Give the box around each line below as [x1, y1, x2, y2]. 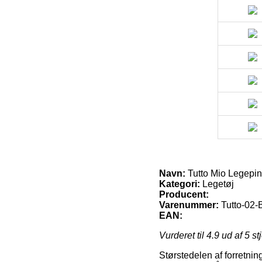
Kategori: [159, 178, 200, 189]
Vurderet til [159, 230, 206, 240]
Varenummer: [159, 199, 219, 210]
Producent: [159, 189, 209, 199]
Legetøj [200, 178, 234, 189]
